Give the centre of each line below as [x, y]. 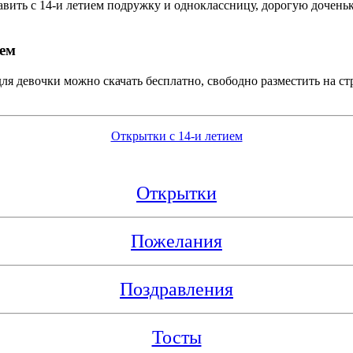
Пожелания [176, 241]
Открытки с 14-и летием [176, 136]
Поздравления [176, 289]
